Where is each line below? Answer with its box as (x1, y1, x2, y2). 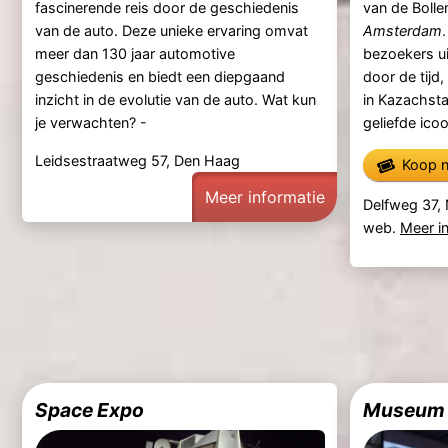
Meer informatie (204, 186, 325, 207)
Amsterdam (362, 22, 442, 40)
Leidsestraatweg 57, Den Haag (34, 151, 240, 169)
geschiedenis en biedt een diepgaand (34, 68, 285, 86)
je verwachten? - (34, 114, 147, 132)
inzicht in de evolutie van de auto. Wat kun (34, 91, 316, 109)
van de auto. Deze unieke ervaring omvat (34, 22, 308, 40)
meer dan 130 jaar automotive (34, 45, 235, 63)
